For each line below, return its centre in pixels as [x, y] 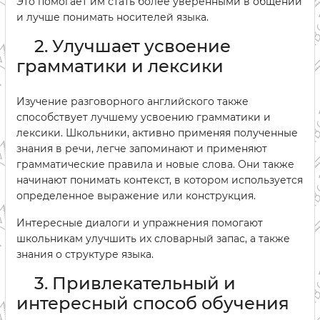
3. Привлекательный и [135, 284]
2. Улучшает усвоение [132, 46]
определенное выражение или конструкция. [136, 196]
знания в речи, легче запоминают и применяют [142, 149]
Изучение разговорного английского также [132, 102]
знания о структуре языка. [85, 255]
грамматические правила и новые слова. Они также [155, 165]
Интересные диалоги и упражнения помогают [140, 223]
